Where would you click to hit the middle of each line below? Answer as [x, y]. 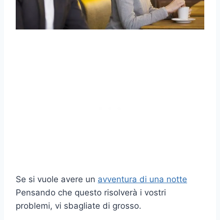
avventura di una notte [142, 179]
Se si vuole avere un [57, 179]
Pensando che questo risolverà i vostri [91, 192]
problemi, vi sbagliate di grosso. [79, 206]
